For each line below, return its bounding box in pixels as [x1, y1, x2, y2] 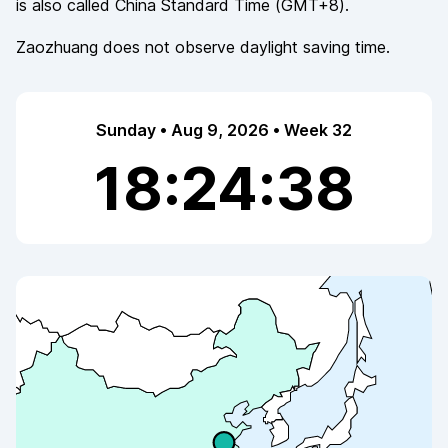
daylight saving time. [240, 37, 390, 57]
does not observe [103, 37, 235, 57]
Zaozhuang [16, 37, 98, 57]
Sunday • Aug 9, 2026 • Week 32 [96, 120, 352, 140]
